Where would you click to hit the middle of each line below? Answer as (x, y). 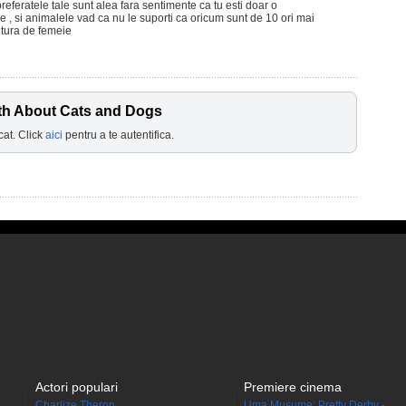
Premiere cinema (293, 387)
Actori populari (77, 387)
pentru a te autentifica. (118, 135)
